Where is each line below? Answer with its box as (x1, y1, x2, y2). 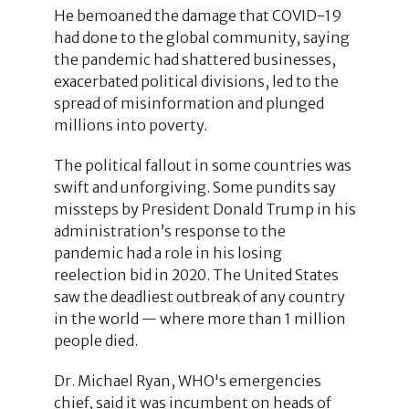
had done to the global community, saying (53, 27, 350, 47)
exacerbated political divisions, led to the (53, 71, 339, 90)
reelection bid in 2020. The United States (53, 265, 339, 284)
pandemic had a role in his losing (53, 243, 282, 262)
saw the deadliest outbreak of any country (53, 287, 345, 306)
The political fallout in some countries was (53, 155, 351, 174)
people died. (53, 330, 138, 350)
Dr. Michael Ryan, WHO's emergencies (53, 371, 321, 390)
